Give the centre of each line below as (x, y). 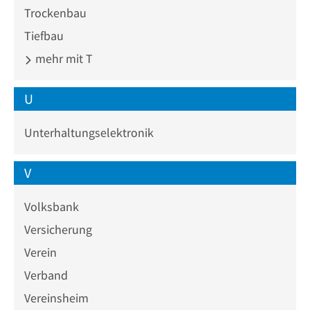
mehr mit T (63, 58)
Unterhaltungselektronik (89, 133)
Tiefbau (44, 36)
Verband (46, 275)
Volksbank (52, 207)
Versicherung (58, 229)
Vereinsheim (56, 298)
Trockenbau (55, 13)
